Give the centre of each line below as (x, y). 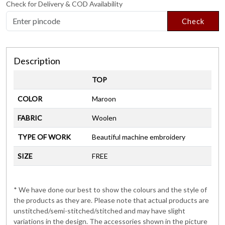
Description (37, 61)
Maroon (104, 98)
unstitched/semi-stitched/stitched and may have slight (99, 210)
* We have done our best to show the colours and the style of (110, 189)
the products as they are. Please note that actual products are (111, 200)
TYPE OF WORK (44, 137)
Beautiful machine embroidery (139, 137)
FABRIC (30, 118)
